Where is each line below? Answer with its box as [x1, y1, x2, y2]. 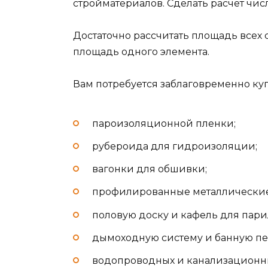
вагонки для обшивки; [92, 163, 207, 175]
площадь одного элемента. [73, 46, 209, 58]
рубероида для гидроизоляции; [92, 141, 257, 152]
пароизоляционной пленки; [92, 117, 236, 129]
